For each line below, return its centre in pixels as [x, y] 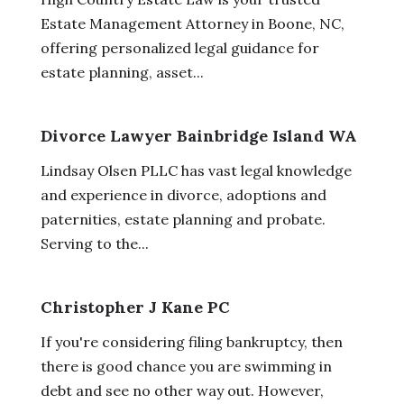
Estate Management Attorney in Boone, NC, [192, 23]
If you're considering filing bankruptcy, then [191, 341]
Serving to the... [94, 243]
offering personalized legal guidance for [179, 47]
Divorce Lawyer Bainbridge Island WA [198, 135]
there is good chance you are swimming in [186, 366]
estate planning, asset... [122, 72]
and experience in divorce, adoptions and [183, 194]
